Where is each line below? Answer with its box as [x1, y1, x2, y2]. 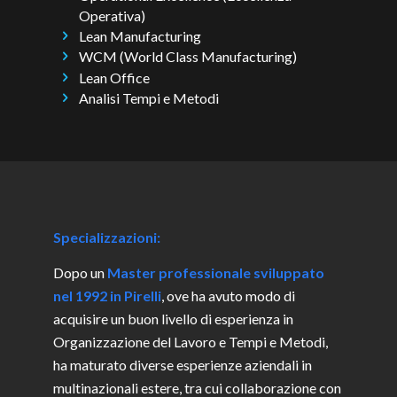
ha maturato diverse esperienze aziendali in [53, 356, 312, 374]
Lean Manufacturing [79, 27, 202, 45]
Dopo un [53, 264, 107, 282]
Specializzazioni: [53, 229, 160, 246]
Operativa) [79, 7, 146, 25]
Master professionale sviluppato [107, 264, 324, 282]
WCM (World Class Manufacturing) [79, 48, 298, 66]
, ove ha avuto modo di [161, 287, 295, 305]
